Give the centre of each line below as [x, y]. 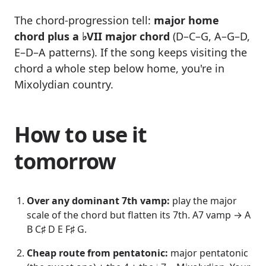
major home [186, 20]
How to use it [81, 135]
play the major [203, 201]
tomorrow [65, 161]
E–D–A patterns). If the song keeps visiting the [131, 53]
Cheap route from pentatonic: [97, 253]
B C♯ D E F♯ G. [57, 229]
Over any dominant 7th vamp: [98, 201]
